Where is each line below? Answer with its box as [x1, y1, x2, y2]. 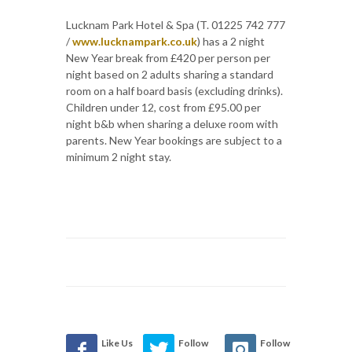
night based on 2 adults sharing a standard [66, 67, 273, 81]
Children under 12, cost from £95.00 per [66, 100, 261, 114]
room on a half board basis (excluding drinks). [66, 83, 283, 97]
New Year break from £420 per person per [66, 50, 270, 64]
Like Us [101, 336, 133, 349]
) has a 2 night [197, 34, 265, 48]
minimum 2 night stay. [66, 149, 171, 163]
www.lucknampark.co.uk [72, 34, 197, 48]
